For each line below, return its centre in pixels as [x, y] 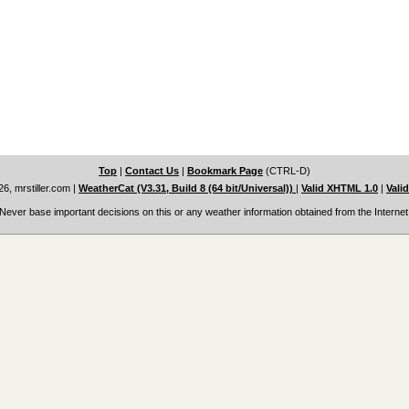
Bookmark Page [225, 171]
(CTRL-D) [287, 171]
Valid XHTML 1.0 [340, 188]
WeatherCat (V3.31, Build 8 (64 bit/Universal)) [187, 188]
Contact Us [152, 171]
